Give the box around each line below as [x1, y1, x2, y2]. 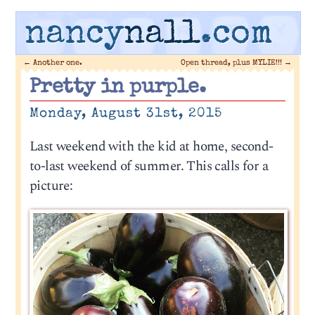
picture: [29, 175, 73, 196]
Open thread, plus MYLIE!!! [180, 58, 284, 67]
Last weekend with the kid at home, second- [29, 136, 274, 157]
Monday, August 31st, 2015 [29, 106, 222, 121]
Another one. [31, 58, 83, 67]
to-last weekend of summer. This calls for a [29, 155, 269, 176]
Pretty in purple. [29, 78, 206, 99]
